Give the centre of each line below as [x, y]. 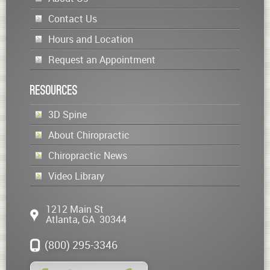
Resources [54, 90]
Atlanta [62, 219]
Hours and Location [91, 39]
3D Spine [67, 114]
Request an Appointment [102, 59]
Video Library [76, 176]
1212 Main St [75, 209]
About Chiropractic [89, 135]
